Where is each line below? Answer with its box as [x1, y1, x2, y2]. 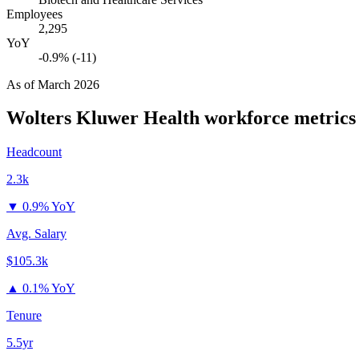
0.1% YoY [22, 281, 75, 296]
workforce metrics [200, 107, 356, 129]
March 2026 [38, 77, 99, 91]
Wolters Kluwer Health [6, 107, 200, 129]
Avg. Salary [6, 227, 67, 241]
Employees [6, 6, 63, 21]
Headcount [6, 145, 62, 159]
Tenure [6, 309, 42, 323]
